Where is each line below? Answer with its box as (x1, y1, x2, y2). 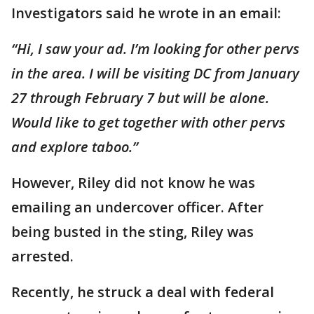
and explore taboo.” (11, 137, 138, 156)
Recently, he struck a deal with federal (11, 282, 274, 301)
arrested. (11, 247, 74, 266)
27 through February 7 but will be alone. (11, 88, 269, 107)
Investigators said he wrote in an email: (11, 4, 281, 22)
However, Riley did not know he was (11, 173, 255, 192)
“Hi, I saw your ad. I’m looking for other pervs (11, 39, 299, 58)
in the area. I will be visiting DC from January (11, 64, 299, 83)
